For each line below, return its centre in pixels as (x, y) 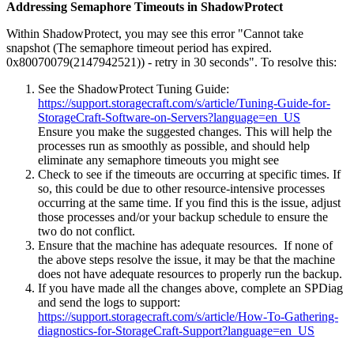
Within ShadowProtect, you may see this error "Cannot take (155, 33)
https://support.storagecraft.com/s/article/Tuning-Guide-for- (184, 103)
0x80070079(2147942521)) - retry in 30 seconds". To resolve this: (171, 62)
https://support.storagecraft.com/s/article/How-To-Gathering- (188, 316)
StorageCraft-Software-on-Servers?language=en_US (169, 117)
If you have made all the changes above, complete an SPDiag (190, 288)
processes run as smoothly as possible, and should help (174, 145)
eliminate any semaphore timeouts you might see (158, 160)
